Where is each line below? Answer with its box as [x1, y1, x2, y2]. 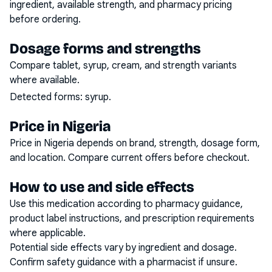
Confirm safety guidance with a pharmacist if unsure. [10, 256, 237, 268]
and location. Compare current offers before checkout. [10, 152, 250, 164]
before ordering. [10, 13, 81, 25]
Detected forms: [10, 91, 85, 103]
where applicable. [10, 227, 86, 239]
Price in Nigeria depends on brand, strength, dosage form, [10, 137, 260, 149]
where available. [10, 74, 80, 86]
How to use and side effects [10, 178, 194, 195]
